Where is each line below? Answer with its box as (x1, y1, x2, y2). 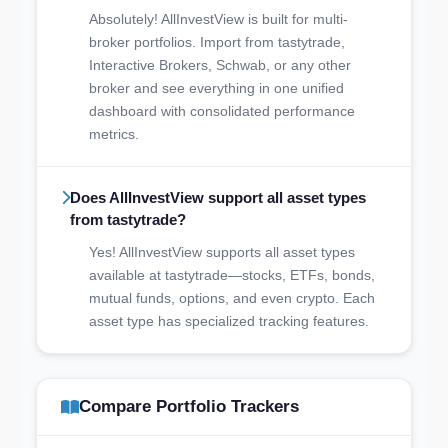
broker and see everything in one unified (89, 79, 344, 96)
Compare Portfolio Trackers (79, 396, 299, 416)
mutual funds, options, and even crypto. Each (89, 289, 375, 306)
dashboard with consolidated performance (89, 102, 355, 119)
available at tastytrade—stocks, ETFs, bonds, (89, 266, 375, 283)
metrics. (89, 125, 139, 142)
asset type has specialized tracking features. (89, 312, 369, 329)
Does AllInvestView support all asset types (70, 188, 366, 206)
